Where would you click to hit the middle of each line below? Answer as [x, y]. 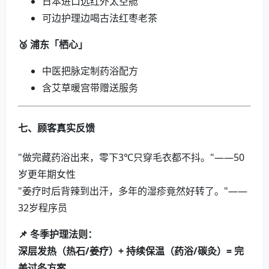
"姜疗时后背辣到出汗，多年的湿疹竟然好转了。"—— [133, 191]
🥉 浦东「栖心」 [53, 44]
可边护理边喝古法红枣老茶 [100, 18]
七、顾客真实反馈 [56, 128]
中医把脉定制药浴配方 [90, 71]
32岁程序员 [43, 208]
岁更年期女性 [47, 174]
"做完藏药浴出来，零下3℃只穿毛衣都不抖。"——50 [131, 158]
